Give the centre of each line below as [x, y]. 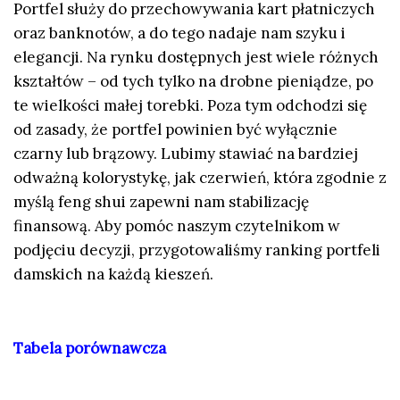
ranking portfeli [323, 250]
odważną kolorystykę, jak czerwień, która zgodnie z [200, 178]
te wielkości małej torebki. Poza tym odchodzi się [190, 106]
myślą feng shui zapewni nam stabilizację [161, 202]
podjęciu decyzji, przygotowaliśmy [139, 250]
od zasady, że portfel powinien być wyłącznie [175, 130]
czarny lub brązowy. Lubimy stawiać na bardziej [186, 154]
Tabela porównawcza [90, 349]
